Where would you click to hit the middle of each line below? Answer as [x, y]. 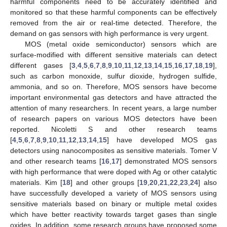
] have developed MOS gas [162, 140]
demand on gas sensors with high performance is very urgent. [109, 33]
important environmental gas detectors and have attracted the [113, 97]
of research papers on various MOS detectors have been [113, 118]
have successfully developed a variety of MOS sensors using [113, 193]
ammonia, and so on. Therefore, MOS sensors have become [113, 86]
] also [208, 182]
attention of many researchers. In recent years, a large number [113, 108]
